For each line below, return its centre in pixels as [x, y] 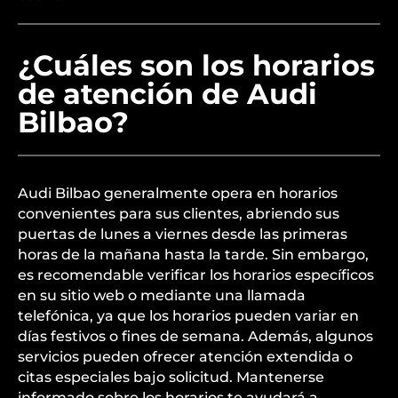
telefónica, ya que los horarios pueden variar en [188, 316]
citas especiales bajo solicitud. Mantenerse [171, 377]
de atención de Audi [167, 94]
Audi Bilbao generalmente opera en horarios [178, 193]
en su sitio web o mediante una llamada [162, 295]
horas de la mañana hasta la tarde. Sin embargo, [193, 255]
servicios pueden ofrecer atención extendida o [185, 357]
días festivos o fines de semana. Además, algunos [195, 336]
